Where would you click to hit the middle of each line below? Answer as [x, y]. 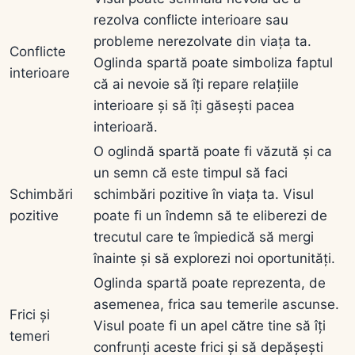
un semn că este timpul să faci [191, 172]
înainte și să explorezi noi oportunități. [214, 258]
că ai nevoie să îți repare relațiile [196, 84]
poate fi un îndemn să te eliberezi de [210, 215]
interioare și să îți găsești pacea [194, 105]
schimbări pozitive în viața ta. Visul [204, 194]
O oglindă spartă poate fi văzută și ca [213, 151]
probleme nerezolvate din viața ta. [202, 41]
